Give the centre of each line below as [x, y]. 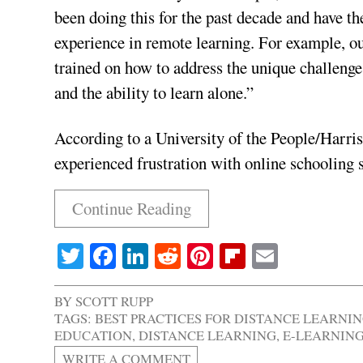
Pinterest [259, 255]
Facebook [166, 255]
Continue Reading [131, 209]
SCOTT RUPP [115, 301]
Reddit [215, 255]
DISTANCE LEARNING [208, 335]
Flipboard [297, 255]
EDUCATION [94, 335]
